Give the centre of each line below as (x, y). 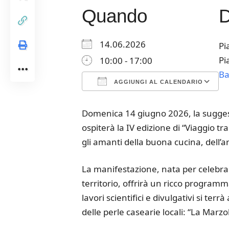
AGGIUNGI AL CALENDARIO (157, 82)
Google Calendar (158, 107)
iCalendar (169, 107)
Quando (114, 16)
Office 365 (195, 107)
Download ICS (128, 107)
